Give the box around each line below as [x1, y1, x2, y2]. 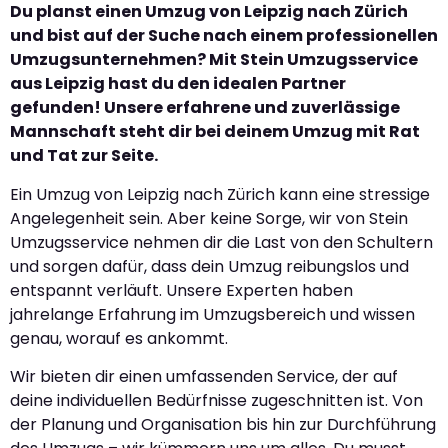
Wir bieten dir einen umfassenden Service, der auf [10, 365, 398, 389]
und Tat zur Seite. [10, 144, 158, 168]
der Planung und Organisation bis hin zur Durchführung [10, 413, 436, 437]
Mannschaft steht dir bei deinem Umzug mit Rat [10, 120, 420, 144]
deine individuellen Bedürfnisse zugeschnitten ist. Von [10, 389, 423, 413]
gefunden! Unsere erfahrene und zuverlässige [10, 96, 400, 120]
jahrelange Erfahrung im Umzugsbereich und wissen [10, 302, 415, 326]
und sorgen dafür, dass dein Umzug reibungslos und [10, 254, 409, 278]
